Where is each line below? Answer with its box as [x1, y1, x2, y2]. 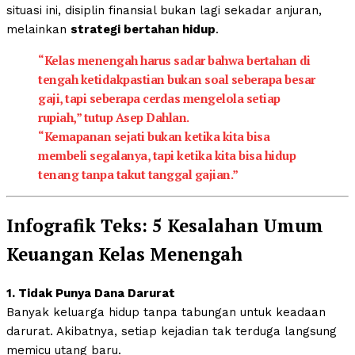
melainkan [6, 21, 71, 36]
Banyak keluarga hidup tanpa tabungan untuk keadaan [6, 304, 326, 319]
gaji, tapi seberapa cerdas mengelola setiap [38, 90, 281, 106]
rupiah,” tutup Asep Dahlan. [38, 109, 189, 125]
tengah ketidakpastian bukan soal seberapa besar [38, 71, 315, 87]
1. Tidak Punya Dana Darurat [6, 285, 175, 300]
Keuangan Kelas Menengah [6, 242, 242, 266]
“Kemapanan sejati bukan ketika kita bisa [38, 128, 269, 144]
